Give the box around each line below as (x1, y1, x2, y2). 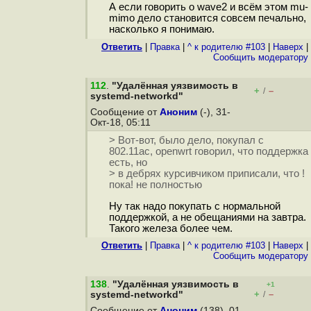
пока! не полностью (108, 179, 202, 191)
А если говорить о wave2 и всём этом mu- (108, 1, 308, 13)
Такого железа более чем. (108, 223, 233, 235)
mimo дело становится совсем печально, (108, 12, 306, 24)
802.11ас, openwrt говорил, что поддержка (108, 146, 308, 158)
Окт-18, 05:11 (90, 117, 153, 128)
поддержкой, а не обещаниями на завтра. (108, 212, 306, 224)
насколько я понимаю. (108, 24, 215, 35)
